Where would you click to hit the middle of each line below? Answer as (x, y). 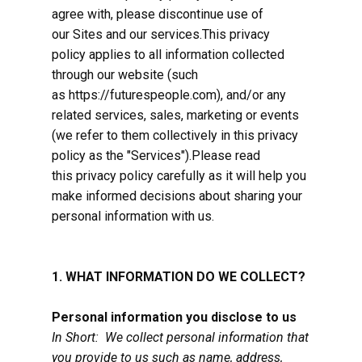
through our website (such (125, 75)
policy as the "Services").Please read (156, 156)
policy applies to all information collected (168, 55)
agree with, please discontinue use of (158, 14)
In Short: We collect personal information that (180, 337)
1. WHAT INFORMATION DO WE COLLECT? (179, 277)
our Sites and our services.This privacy (161, 34)
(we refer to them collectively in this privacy (175, 135)
